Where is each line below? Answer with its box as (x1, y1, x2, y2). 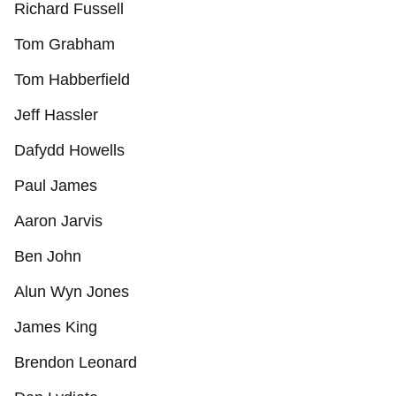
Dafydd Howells (14, 141, 125, 159)
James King (14, 318, 97, 336)
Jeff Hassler (14, 106, 98, 124)
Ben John (14, 247, 81, 265)
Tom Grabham (14, 35, 115, 53)
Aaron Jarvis (14, 212, 103, 230)
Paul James (14, 177, 97, 194)
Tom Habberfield (14, 71, 130, 88)
